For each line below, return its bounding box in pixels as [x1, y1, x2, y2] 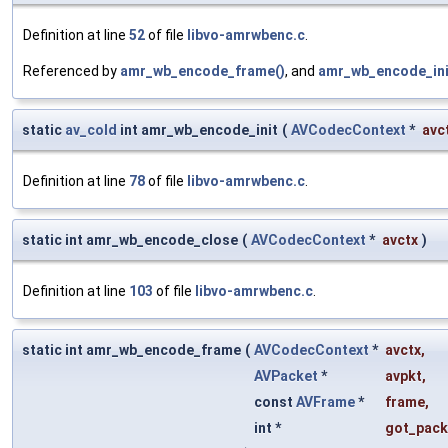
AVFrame [296, 394, 355, 411]
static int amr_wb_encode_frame [22, 342, 241, 359]
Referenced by [23, 63, 120, 80]
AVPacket [254, 368, 318, 385]
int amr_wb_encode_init [117, 122, 278, 139]
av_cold [65, 122, 117, 139]
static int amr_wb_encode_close [22, 232, 238, 249]
